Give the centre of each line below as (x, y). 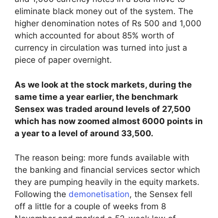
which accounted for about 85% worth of (94, 36)
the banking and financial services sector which (107, 170)
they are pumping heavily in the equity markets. (107, 182)
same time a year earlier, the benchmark (96, 97)
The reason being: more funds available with (102, 158)
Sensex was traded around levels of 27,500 (103, 109)
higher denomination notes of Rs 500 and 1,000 (108, 24)
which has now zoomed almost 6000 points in (109, 121)
